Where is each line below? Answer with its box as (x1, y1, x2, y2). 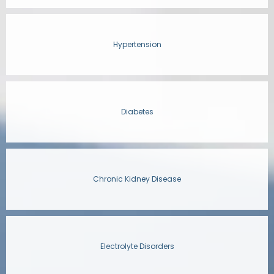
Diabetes (120, 106, 154, 117)
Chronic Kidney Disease (93, 174, 181, 184)
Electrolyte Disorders (100, 241, 174, 251)
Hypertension (113, 39, 161, 50)
